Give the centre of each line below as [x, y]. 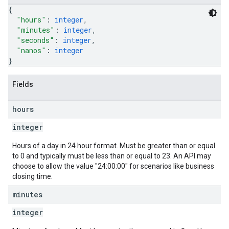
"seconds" [35, 40]
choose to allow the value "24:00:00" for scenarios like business [113, 166]
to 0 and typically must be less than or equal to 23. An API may [112, 156]
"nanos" [31, 50]
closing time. [32, 176]
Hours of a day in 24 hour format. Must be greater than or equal [114, 146]
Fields [23, 84]
